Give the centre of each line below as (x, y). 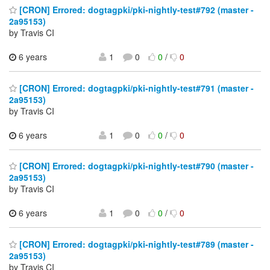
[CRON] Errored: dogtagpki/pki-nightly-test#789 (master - (135, 244)
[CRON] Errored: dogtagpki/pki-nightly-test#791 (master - (135, 88)
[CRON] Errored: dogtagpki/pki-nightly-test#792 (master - (135, 10)
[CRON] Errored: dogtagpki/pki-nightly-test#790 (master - (135, 166)
